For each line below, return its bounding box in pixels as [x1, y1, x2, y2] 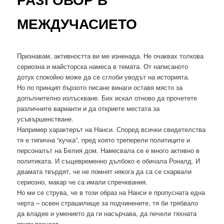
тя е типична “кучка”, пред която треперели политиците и [17, 134, 190, 144]
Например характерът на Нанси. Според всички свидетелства [17, 124, 206, 134]
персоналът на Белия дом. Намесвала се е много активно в [17, 145, 200, 155]
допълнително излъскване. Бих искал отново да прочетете [17, 92, 197, 102]
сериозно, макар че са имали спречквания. [17, 176, 148, 186]
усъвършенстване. [17, 113, 74, 123]
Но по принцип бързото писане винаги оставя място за [17, 82, 183, 92]
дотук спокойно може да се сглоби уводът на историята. [17, 71, 190, 81]
